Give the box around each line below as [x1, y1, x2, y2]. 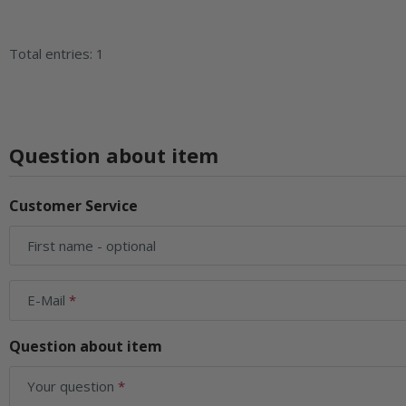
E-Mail [27, 290, 69, 309]
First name [27, 236, 93, 255]
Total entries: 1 [9, 43, 104, 63]
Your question [27, 376, 118, 395]
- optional [93, 236, 156, 255]
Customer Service [9, 195, 138, 216]
